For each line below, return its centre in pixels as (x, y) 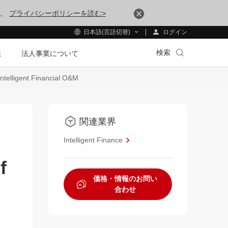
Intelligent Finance (93, 140)
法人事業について (50, 53)
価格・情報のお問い (125, 179)
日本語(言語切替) (107, 32)
